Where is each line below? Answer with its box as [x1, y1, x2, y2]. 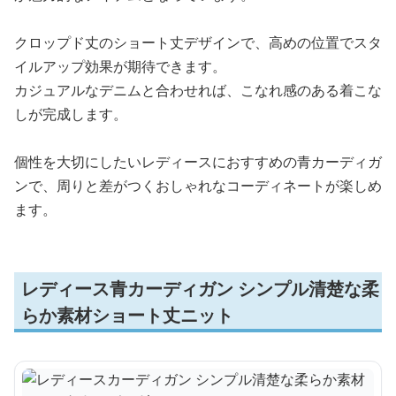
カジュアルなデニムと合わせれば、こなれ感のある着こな [14, 80, 382, 100]
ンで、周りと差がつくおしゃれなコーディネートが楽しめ [14, 175, 382, 195]
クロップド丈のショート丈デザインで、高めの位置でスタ [14, 32, 382, 52]
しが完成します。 [14, 103, 127, 124]
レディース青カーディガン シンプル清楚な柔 [21, 276, 379, 301]
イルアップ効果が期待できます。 [14, 56, 226, 76]
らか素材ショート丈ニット [21, 302, 233, 327]
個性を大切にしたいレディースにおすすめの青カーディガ [14, 151, 382, 171]
